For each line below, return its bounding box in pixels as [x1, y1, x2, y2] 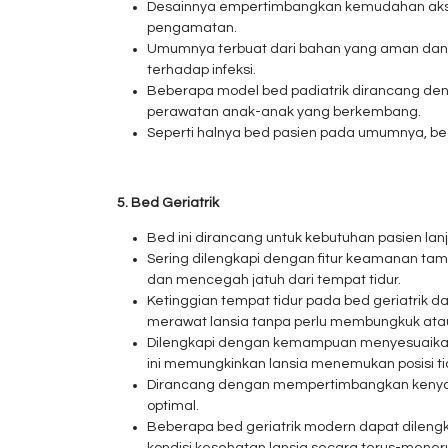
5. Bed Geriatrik [117, 196, 219, 210]
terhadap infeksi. [147, 63, 256, 77]
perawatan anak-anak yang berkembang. [147, 105, 421, 119]
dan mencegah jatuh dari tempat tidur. [147, 273, 401, 287]
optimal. [147, 399, 199, 413]
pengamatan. [147, 21, 237, 35]
